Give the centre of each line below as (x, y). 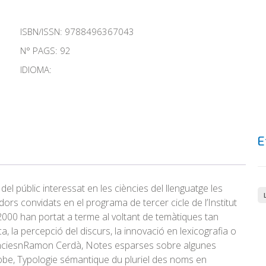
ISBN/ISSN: (42, 32)
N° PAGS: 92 (45, 51)
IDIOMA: (36, 70)
